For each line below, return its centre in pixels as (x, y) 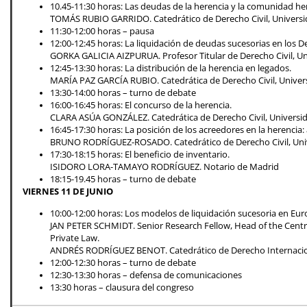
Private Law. (75, 238)
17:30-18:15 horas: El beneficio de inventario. (140, 155)
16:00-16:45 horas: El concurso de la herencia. (141, 106)
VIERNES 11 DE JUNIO (68, 192)
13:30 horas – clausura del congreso (122, 288)
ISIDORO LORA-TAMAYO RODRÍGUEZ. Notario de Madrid (164, 167)
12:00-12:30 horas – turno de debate (123, 263)
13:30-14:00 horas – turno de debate (123, 93)
